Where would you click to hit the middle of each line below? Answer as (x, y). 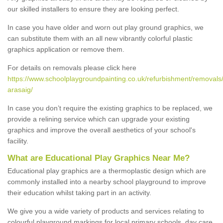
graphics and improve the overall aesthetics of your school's (102, 130)
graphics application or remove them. (66, 49)
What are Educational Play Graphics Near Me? (99, 158)
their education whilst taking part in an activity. (79, 192)
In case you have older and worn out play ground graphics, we (106, 27)
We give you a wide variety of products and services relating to (106, 211)
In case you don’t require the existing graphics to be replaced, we (110, 108)
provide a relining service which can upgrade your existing (99, 119)
